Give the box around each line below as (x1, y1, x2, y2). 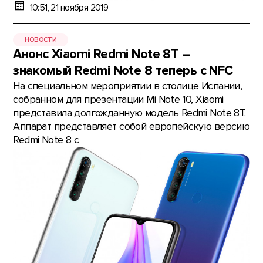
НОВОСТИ (25, 35, 57, 43)
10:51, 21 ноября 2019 (29, 2, 109, 14)
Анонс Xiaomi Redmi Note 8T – (13, 46, 190, 63)
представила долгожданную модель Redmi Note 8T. (13, 107, 246, 120)
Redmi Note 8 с (13, 134, 79, 147)
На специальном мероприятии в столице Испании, (13, 80, 242, 93)
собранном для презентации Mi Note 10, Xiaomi (13, 93, 224, 106)
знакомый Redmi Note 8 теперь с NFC (13, 63, 233, 79)
